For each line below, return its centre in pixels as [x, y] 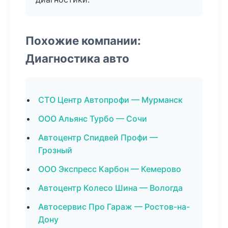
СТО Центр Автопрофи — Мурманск [110, 100]
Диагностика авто [77, 58]
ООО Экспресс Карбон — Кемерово [110, 169]
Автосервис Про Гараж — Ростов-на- [114, 207]
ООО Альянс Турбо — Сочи [93, 119]
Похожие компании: [83, 40]
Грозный [55, 150]
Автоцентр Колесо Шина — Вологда [110, 188]
